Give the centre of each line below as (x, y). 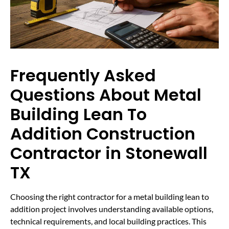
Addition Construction (103, 133)
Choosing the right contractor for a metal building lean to (110, 196)
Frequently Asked (83, 75)
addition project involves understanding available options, (112, 209)
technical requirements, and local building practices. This (108, 221)
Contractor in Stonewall (109, 153)
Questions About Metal (106, 95)
